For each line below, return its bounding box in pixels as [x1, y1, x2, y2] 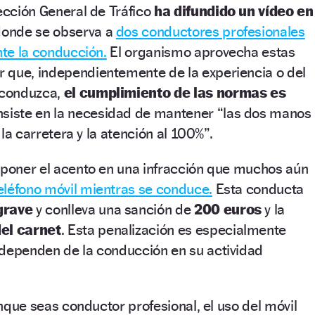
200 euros [193, 200, 262, 218]
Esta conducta [212, 179, 304, 198]
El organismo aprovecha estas [106, 42, 295, 60]
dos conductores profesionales [115, 22, 305, 40]
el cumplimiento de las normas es [63, 83, 286, 101]
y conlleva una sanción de [36, 200, 194, 218]
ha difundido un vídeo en [154, 1, 314, 20]
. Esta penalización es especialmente [60, 220, 287, 238]
